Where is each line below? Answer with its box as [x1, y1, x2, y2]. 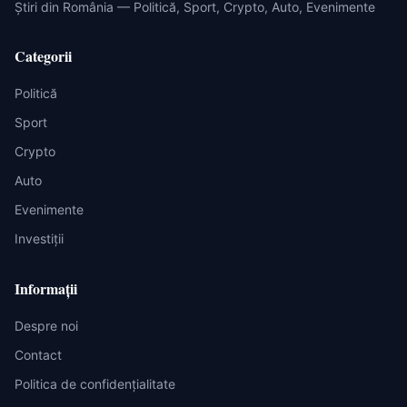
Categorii [15, 45, 72, 66]
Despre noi [15, 318, 78, 333]
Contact [15, 347, 62, 362]
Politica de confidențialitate [15, 376, 175, 392]
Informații [15, 278, 77, 299]
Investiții [15, 231, 64, 246]
